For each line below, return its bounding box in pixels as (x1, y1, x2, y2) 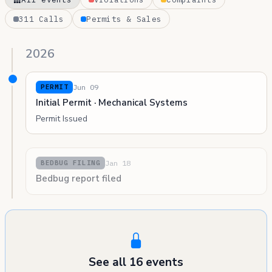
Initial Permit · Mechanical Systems (36, 97, 188, 109)
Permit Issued (36, 113, 87, 125)
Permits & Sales (86, 14, 161, 24)
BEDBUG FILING (41, 158, 101, 168)
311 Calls (19, 14, 64, 24)
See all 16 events (89, 254, 183, 271)
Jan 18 (105, 158, 131, 168)
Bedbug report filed (36, 172, 121, 185)
